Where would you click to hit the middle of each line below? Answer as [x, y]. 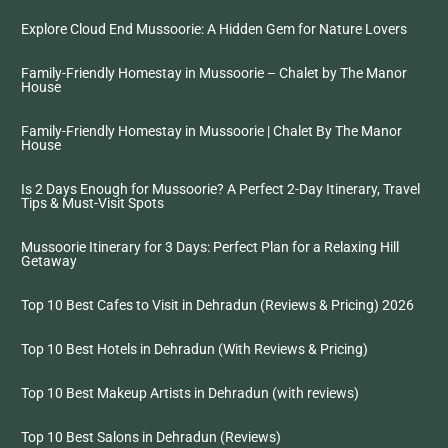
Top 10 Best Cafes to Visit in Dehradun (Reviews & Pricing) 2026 [217, 305]
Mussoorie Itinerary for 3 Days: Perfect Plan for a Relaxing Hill [210, 247]
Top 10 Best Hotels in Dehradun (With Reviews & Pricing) [194, 349]
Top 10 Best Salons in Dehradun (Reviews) [151, 437]
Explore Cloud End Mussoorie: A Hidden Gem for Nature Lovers [214, 29]
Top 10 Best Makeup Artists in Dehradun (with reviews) [190, 393]
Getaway [49, 261]
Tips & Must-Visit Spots [92, 203]
